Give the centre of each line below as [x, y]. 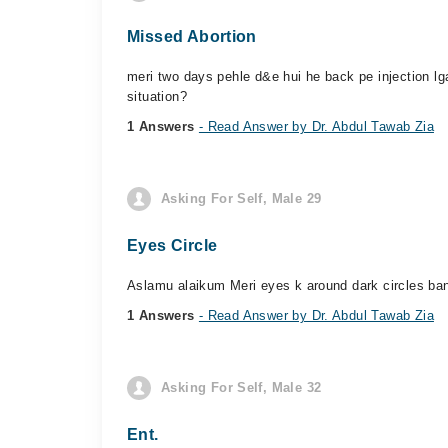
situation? [157, 96]
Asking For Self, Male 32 [241, 387]
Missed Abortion [192, 36]
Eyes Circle [172, 245]
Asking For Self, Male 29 [241, 198]
